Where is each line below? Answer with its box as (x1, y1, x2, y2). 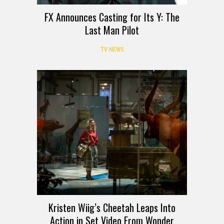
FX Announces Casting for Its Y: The (44, 9, 179, 24)
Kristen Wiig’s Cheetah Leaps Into (48, 199, 175, 215)
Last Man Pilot (85, 22, 139, 37)
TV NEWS (100, 45, 123, 53)
